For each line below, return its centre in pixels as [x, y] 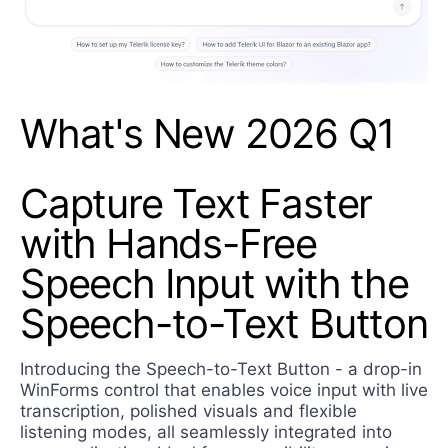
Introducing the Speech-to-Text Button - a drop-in [221, 368]
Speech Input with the [214, 283]
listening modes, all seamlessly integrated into [206, 431]
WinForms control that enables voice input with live [224, 389]
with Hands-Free [168, 243]
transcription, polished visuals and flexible [188, 410]
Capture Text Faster [196, 203]
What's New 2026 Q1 [207, 133]
